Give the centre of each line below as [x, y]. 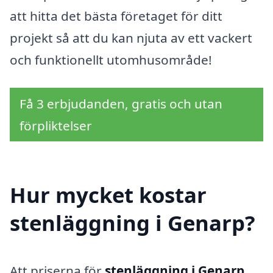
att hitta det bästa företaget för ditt [116, 16]
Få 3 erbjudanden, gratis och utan [121, 103]
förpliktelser [56, 125]
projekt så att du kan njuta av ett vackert [131, 38]
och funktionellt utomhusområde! [111, 60]
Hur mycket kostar [108, 194]
